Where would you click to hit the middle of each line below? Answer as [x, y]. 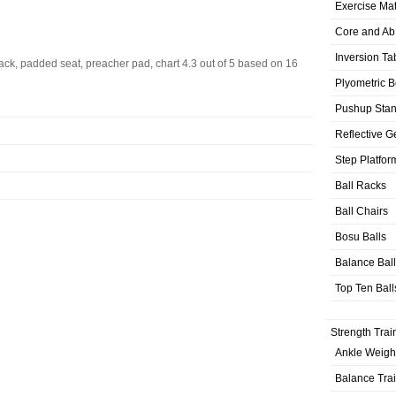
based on [262, 64]
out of [213, 64]
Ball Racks [361, 185]
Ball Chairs [362, 211]
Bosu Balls [361, 236]
